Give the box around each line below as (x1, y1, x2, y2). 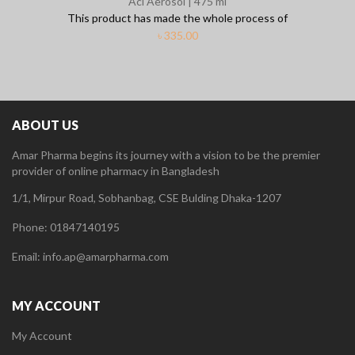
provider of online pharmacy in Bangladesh (12, 163, 219, 177)
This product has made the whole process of (67, 10, 288, 25)
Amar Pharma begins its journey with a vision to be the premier (12, 147, 320, 162)
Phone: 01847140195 (12, 219, 120, 234)
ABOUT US (12, 116, 78, 132)
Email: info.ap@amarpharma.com (12, 249, 169, 263)
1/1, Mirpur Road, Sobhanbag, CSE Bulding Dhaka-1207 (12, 190, 281, 204)
